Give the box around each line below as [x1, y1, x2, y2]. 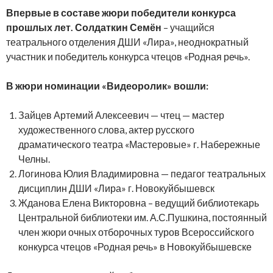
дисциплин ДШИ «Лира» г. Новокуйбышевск [18, 182, 214, 194]
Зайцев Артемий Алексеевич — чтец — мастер [18, 108, 224, 121]
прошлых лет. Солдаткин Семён [6, 21, 161, 33]
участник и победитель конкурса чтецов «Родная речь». [6, 50, 250, 62]
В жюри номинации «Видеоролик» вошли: [6, 79, 208, 91]
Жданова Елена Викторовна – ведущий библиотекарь [18, 196, 259, 208]
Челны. [18, 152, 50, 165]
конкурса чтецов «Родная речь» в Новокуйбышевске [18, 240, 252, 252]
